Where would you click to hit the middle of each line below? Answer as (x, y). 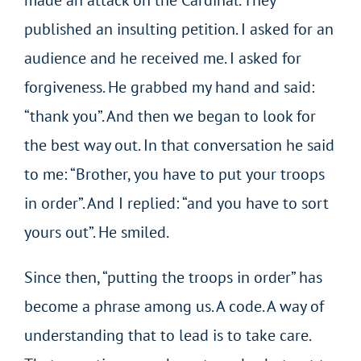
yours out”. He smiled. (96, 232)
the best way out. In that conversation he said (179, 145)
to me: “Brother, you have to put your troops (174, 174)
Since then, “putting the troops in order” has (173, 277)
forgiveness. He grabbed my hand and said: (169, 87)
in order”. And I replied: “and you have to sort (176, 203)
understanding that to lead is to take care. (167, 335)
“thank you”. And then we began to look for (170, 116)
